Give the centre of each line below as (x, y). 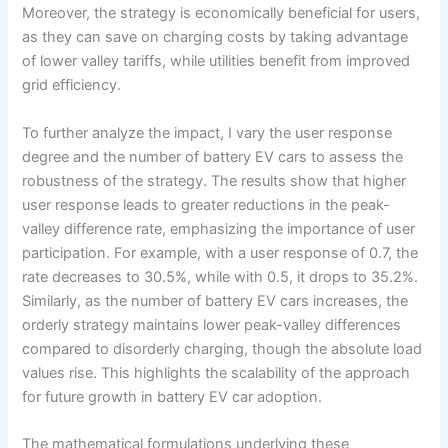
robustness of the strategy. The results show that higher (214, 180)
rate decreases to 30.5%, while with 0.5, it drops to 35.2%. (220, 276)
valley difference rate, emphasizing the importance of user (219, 228)
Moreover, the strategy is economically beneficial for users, (221, 13)
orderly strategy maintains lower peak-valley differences (212, 324)
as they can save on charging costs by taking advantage (215, 37)
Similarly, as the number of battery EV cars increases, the (215, 300)
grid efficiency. (72, 85)
